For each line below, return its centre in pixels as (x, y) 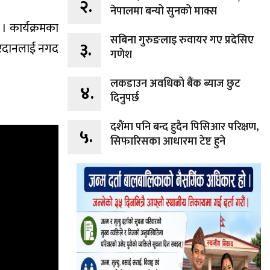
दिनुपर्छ (125, 98)
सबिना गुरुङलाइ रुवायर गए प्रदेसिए (182, 40)
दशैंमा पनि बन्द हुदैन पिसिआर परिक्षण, (184, 127)
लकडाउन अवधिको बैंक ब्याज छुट (175, 83)
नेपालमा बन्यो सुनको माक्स (164, 11)
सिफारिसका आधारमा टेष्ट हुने (168, 141)
